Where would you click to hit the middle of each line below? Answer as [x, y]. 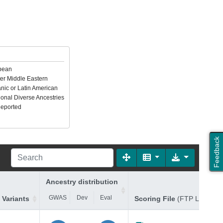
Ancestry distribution [82, 182]
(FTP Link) [194, 199]
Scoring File [156, 199]
